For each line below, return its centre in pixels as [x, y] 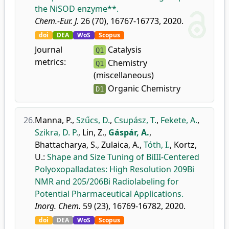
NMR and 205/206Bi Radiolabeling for [107, 181]
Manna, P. [53, 120]
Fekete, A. [179, 120]
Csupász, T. [135, 120]
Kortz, [185, 145]
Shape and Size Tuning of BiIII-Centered [123, 157]
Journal [49, 50]
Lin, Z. [93, 132]
